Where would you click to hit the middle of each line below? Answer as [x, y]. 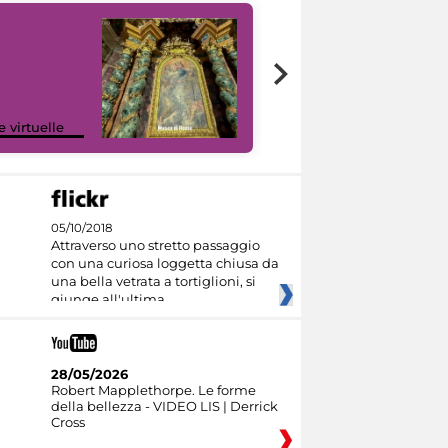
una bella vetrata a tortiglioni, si [153, 281]
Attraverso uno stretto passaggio [155, 245]
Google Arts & [338, 111]
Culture [317, 127]
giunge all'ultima [107, 299]
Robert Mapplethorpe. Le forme [153, 390]
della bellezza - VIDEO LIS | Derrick [164, 406]
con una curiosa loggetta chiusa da [164, 263]
